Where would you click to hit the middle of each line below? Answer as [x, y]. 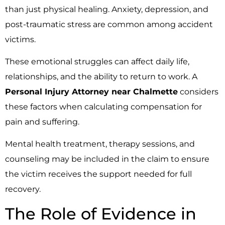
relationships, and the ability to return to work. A [101, 77]
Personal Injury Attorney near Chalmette [91, 92]
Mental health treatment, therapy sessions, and [100, 144]
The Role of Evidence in [101, 213]
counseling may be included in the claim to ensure [107, 159]
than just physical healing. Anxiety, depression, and [107, 9]
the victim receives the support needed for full [98, 174]
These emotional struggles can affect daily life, [97, 62]
